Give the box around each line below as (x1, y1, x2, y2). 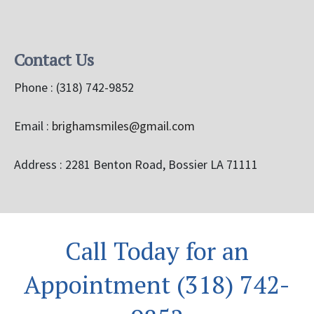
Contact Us (14, 48, 98, 71)
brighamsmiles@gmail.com (52, 117, 195, 134)
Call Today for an (65, 233, 249, 267)
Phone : (14, 78, 53, 95)
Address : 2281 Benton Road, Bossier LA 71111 (14, 156, 258, 172)
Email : (14, 117, 52, 134)
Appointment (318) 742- (24, 267, 290, 301)
